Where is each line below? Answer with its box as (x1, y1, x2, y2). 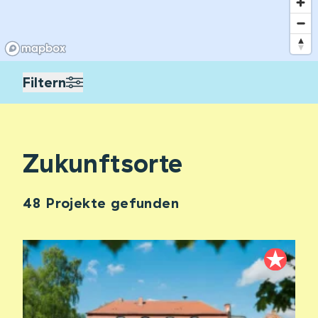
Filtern (23, 73, 66, 91)
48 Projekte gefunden (23, 194, 179, 212)
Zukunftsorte (23, 147, 183, 179)
